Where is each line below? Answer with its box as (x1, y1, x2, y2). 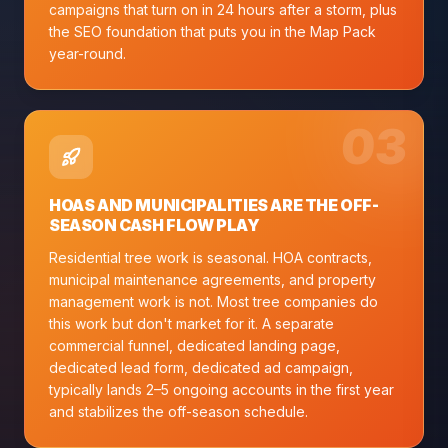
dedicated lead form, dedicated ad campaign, (49, 358, 353, 376)
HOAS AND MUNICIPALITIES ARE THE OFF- (49, 194, 379, 215)
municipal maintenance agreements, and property (49, 270, 376, 288)
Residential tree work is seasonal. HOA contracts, (49, 248, 372, 266)
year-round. (49, 44, 126, 62)
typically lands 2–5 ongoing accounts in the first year (49, 380, 394, 398)
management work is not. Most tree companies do (49, 292, 378, 310)
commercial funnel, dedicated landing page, (49, 336, 340, 354)
